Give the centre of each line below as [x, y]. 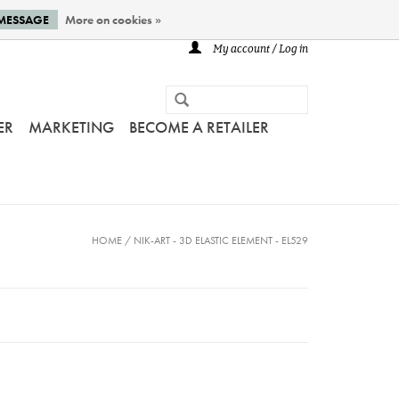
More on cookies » [113, 20]
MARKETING [71, 127]
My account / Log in [259, 49]
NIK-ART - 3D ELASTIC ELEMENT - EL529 [221, 240]
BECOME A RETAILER [199, 127]
